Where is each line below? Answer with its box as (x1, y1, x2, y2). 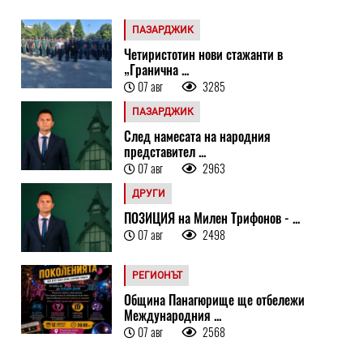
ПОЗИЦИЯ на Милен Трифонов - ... (123, 207, 300, 228)
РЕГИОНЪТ (131, 269, 182, 281)
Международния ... (123, 305, 221, 325)
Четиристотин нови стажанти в (123, 44, 283, 64)
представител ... (123, 141, 206, 161)
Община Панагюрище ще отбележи (123, 289, 305, 310)
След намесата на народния (123, 126, 271, 146)
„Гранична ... (123, 59, 189, 79)
